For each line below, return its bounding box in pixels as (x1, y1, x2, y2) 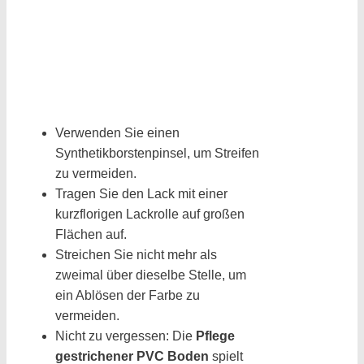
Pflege (196, 329, 235, 344)
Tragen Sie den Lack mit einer (55, 187, 227, 201)
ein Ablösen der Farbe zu (55, 288, 200, 303)
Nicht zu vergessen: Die (55, 329, 196, 344)
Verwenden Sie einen (55, 126, 180, 141)
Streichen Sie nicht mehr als (55, 248, 217, 262)
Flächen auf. (55, 227, 127, 242)
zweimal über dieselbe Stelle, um (55, 268, 246, 283)
